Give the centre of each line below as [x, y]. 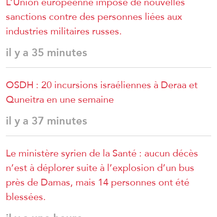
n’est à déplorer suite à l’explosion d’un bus [100, 168]
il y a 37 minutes [46, 121]
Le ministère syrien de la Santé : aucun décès [102, 153]
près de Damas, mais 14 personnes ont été [98, 182]
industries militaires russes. [64, 31]
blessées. [26, 197]
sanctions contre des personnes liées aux [94, 17]
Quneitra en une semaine [60, 100]
